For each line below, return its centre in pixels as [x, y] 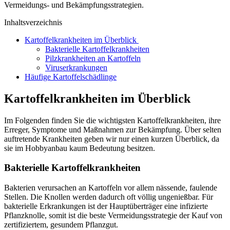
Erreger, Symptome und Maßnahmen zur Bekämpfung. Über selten [113, 129]
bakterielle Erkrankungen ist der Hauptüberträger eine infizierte [106, 206]
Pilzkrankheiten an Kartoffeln [93, 58]
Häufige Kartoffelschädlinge [71, 76]
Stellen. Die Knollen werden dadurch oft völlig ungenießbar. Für [109, 197]
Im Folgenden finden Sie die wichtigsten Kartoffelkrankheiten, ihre [112, 120]
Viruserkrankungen [76, 67]
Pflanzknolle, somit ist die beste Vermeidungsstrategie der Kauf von [113, 216]
